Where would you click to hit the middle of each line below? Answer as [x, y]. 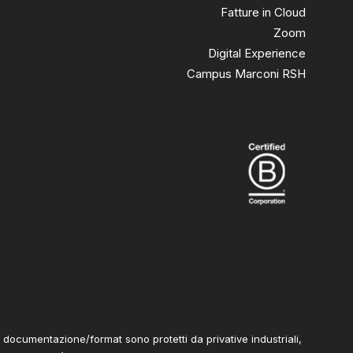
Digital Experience [257, 53]
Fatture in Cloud [263, 12]
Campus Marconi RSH [246, 74]
